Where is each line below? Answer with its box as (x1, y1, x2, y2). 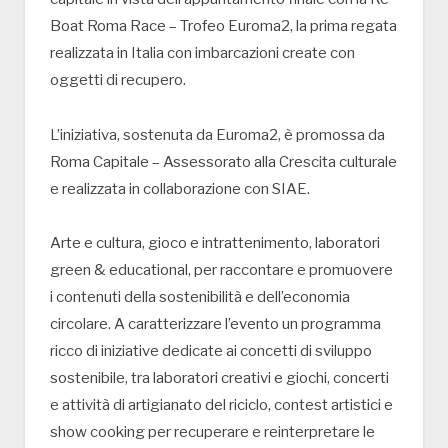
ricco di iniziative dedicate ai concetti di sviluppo (50, 342, 372, 361)
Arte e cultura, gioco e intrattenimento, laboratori (50, 234, 380, 253)
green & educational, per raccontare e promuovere (50, 261, 393, 280)
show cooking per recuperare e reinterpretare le (50, 423, 375, 442)
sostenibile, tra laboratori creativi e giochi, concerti (50, 369, 389, 388)
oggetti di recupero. (50, 70, 186, 89)
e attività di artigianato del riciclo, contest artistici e (50, 396, 393, 415)
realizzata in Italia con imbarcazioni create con (50, 43, 355, 62)
